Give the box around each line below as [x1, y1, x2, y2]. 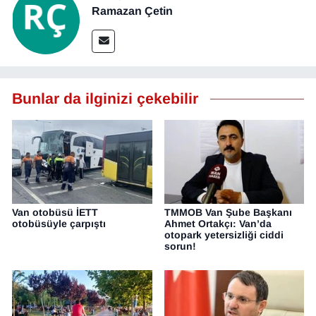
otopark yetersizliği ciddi [164, 229, 284, 241]
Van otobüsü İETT [12, 207, 98, 219]
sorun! [164, 241, 196, 253]
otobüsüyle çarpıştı [12, 218, 106, 230]
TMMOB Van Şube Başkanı [164, 207, 292, 219]
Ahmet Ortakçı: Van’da [164, 218, 272, 230]
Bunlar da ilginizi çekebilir [12, 90, 198, 108]
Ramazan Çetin [92, 4, 173, 17]
